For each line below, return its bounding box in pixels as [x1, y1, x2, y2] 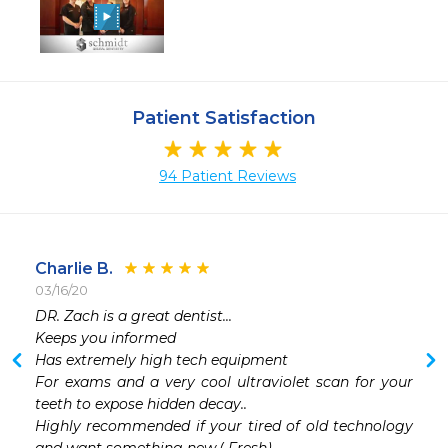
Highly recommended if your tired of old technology [35, 417, 413, 436]
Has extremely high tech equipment [35, 351, 292, 370]
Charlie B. [35, 259, 113, 279]
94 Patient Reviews [159, 167, 296, 186]
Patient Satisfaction [132, 107, 316, 129]
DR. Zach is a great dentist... [35, 307, 232, 326]
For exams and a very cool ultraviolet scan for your [35, 373, 413, 392]
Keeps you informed [35, 329, 180, 348]
